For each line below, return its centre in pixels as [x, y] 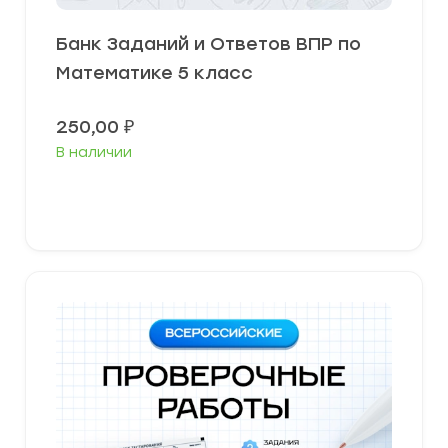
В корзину [231, 200]
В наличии [94, 153]
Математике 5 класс [154, 73]
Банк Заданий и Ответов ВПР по [208, 44]
